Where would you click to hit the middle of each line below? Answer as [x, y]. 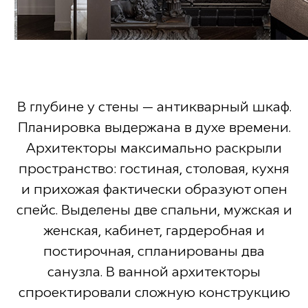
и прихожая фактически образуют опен [154, 189]
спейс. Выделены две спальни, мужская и [154, 210]
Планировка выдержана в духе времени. [154, 128]
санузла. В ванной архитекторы [154, 272]
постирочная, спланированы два [154, 251]
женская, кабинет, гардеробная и [154, 231]
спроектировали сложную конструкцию [154, 293]
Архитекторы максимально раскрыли [154, 148]
